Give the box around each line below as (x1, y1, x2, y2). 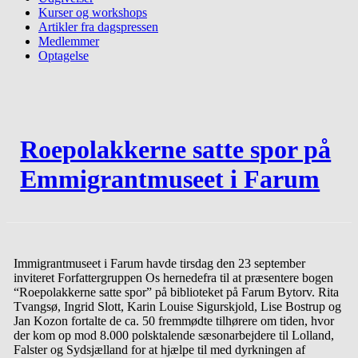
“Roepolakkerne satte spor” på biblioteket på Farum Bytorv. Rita (13, 285, 339, 300)
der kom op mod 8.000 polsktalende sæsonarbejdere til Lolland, (13, 328, 334, 343)
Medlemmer (38, 34, 99, 48)
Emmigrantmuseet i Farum (20, 165, 320, 194)
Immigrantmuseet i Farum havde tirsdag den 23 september (13, 257, 305, 271)
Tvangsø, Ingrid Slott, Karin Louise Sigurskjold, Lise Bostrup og (13, 300, 341, 314)
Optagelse (38, 49, 89, 62)
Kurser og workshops (38, 6, 147, 19)
